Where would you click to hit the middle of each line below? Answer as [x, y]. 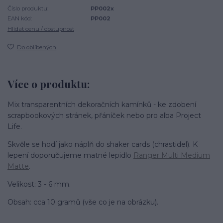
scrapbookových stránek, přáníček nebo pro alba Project [104, 115]
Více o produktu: [49, 84]
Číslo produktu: [28, 8]
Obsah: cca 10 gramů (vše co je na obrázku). [83, 202]
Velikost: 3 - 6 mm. [39, 184]
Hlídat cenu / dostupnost [41, 29]
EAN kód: [20, 19]
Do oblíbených [37, 47]
